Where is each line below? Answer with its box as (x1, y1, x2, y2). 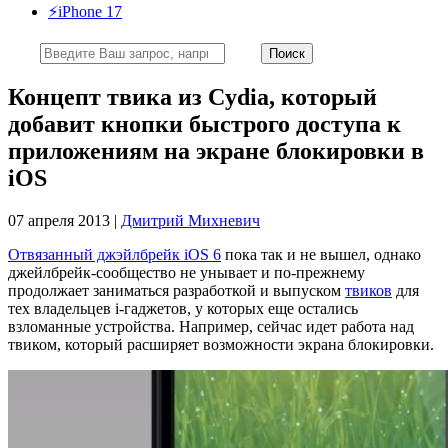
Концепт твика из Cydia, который (8, 83, 377, 110)
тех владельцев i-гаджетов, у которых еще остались (8, 299, 358, 317)
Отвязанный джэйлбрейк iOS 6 (8, 245, 221, 263)
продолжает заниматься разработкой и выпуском (8, 281, 345, 299)
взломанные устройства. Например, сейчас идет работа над (8, 317, 414, 335)
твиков (345, 281, 392, 299)
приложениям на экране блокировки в (8, 137, 424, 164)
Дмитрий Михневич (121, 211, 260, 229)
